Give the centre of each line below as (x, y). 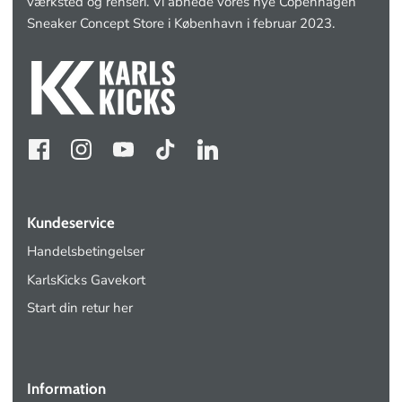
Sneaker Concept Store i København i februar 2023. (181, 24)
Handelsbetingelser (86, 252)
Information (66, 388)
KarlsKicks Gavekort (86, 280)
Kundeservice (71, 223)
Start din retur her (80, 308)
